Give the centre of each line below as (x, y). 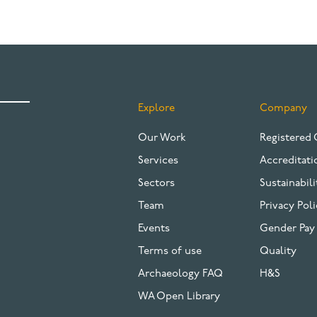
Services (158, 161)
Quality (278, 252)
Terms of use (170, 252)
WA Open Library (179, 297)
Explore (157, 109)
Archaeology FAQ (181, 274)
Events (154, 229)
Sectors (157, 184)
